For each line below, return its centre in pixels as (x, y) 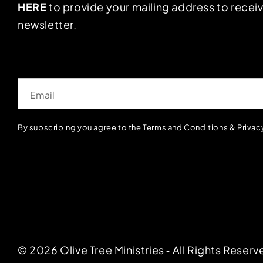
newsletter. (47, 24)
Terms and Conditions (186, 127)
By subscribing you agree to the (80, 127)
